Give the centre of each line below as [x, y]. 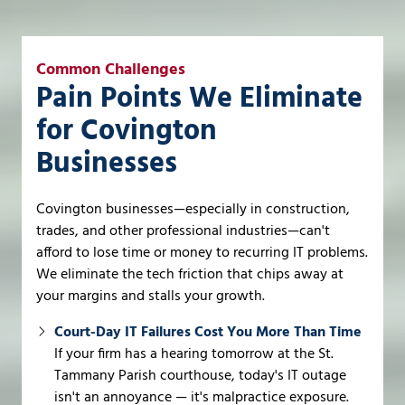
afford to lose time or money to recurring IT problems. [202, 253]
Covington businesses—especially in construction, [193, 209]
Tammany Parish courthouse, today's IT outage [200, 376]
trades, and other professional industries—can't [183, 231]
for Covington [127, 131]
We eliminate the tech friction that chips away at [190, 274]
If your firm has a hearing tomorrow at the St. [194, 354]
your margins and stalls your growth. [151, 296]
